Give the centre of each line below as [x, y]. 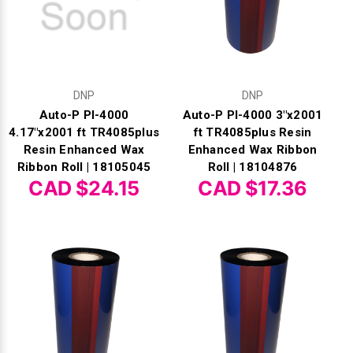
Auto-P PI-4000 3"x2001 [253, 115]
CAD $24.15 [84, 189]
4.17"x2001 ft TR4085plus [84, 133]
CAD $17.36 [253, 189]
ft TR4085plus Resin [253, 133]
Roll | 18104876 [253, 167]
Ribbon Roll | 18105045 [84, 167]
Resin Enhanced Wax [84, 150]
